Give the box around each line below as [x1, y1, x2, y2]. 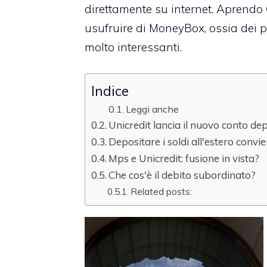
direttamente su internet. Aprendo [85, 1, 266, 16]
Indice [91, 82, 129, 100]
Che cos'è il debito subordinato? [108, 169, 256, 182]
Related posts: [131, 185, 193, 198]
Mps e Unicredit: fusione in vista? [108, 152, 260, 165]
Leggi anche [125, 103, 179, 116]
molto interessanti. [85, 39, 182, 54]
